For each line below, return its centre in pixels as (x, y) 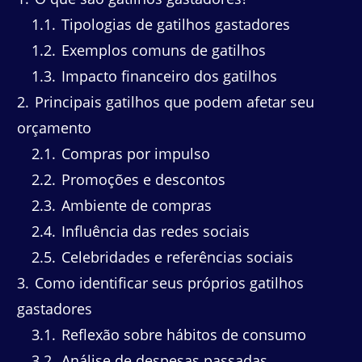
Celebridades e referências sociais (175, 257)
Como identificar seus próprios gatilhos (167, 282)
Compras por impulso (134, 153)
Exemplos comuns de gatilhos (162, 50)
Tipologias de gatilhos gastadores (174, 24)
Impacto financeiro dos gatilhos (167, 76)
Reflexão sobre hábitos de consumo (182, 334)
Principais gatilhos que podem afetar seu (173, 101)
